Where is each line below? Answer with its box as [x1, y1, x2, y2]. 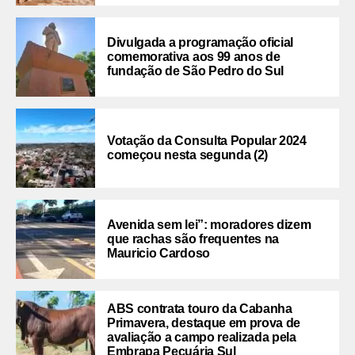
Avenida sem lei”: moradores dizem [107, 217, 311, 231]
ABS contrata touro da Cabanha [107, 301, 292, 315]
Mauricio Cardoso [107, 246, 210, 260]
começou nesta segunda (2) [107, 147, 268, 162]
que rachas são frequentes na [107, 231, 280, 246]
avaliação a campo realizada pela [107, 330, 296, 344]
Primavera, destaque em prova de [107, 315, 301, 330]
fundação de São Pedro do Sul [107, 63, 284, 78]
